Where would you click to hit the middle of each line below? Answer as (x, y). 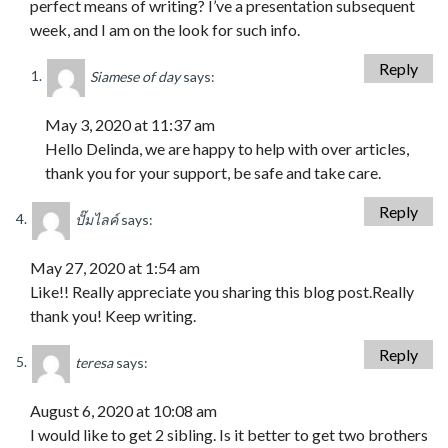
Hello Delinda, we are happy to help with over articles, (227, 148)
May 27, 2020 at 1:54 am (115, 267)
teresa (94, 362)
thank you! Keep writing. (113, 315)
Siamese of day (135, 76)
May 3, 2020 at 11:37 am (130, 124)
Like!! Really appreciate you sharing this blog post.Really (222, 291)
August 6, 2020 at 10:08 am (123, 410)
